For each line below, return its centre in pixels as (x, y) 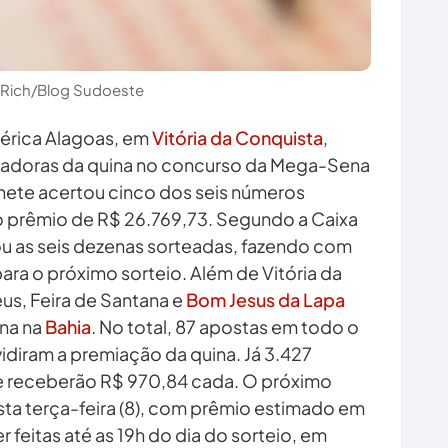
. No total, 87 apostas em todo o (225, 327)
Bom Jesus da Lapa (265, 300)
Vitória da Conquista (237, 138)
